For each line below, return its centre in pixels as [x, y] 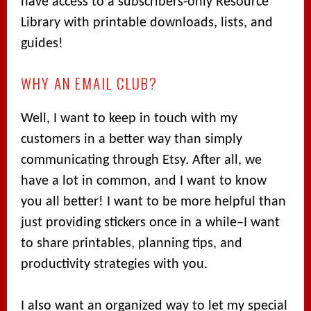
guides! [42, 44]
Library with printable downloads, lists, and [147, 23]
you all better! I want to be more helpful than [154, 202]
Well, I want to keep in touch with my [129, 119]
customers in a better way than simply [132, 140]
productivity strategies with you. [115, 264]
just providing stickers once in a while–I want [151, 223]
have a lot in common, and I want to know [144, 181]
